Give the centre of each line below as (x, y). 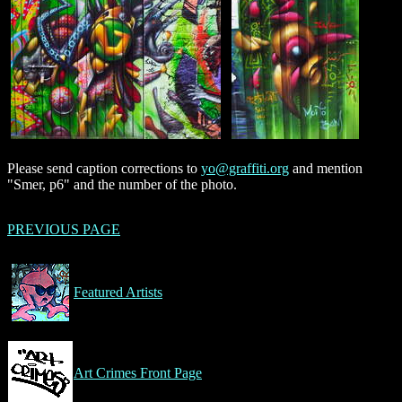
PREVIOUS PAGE (64, 229)
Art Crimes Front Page (138, 372)
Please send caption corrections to (104, 168)
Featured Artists (118, 292)
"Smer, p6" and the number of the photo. (122, 184)
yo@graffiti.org (245, 168)
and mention (326, 168)
